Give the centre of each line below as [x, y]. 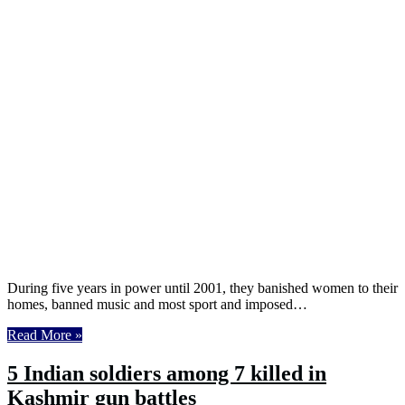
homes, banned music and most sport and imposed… [157, 305]
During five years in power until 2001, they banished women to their [202, 288]
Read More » [45, 335]
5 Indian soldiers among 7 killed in [167, 374]
